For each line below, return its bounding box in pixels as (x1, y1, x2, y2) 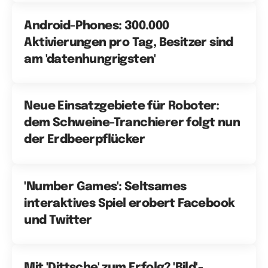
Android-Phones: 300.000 (24, 19, 169, 32)
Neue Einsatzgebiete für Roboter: (24, 100, 220, 113)
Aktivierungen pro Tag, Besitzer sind (24, 36, 233, 49)
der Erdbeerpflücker (24, 133, 145, 147)
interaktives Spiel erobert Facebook (24, 197, 235, 211)
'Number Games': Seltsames (24, 181, 187, 194)
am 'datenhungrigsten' (24, 53, 156, 66)
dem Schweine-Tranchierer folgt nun (24, 117, 240, 130)
